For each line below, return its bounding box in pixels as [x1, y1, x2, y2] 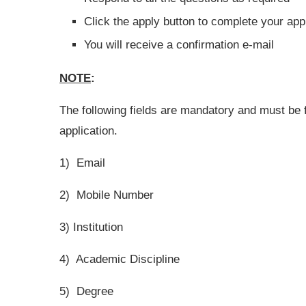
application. [59, 124, 117, 137]
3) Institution [59, 221, 123, 234]
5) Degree [59, 285, 113, 298]
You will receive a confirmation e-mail [84, 38, 274, 51]
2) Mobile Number [59, 189, 154, 201]
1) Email [59, 156, 105, 169]
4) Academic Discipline [59, 253, 180, 266]
